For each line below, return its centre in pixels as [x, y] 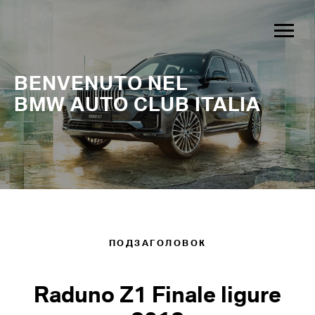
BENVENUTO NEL [101, 83]
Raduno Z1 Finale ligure [157, 294]
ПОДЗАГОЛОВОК [157, 243]
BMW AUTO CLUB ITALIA [137, 104]
